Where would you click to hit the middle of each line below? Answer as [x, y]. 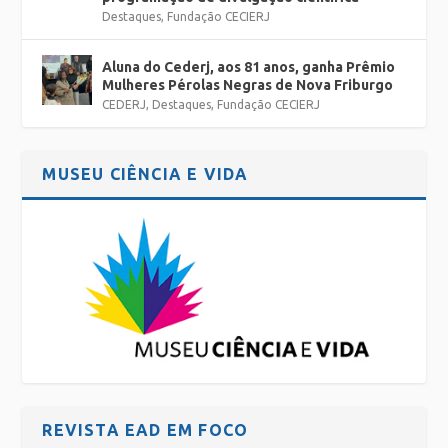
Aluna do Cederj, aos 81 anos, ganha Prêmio [249, 67]
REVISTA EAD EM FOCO [145, 430]
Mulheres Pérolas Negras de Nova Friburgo [248, 85]
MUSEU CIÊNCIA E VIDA [145, 174]
